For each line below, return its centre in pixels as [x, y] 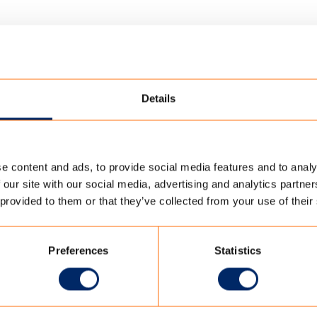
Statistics [238, 250]
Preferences [79, 250]
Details [158, 98]
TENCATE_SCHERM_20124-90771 [140, 175]
